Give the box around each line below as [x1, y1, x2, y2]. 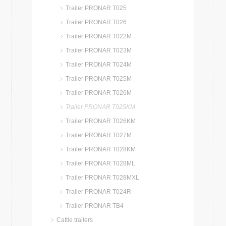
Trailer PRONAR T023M [66, 47, 132, 54]
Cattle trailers [56, 216, 93, 223]
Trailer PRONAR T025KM [66, 103, 135, 110]
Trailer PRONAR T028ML [66, 160, 135, 167]
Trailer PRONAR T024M [66, 61, 132, 68]
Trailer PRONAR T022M [66, 33, 132, 40]
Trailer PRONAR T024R [66, 188, 131, 195]
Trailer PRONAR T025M [66, 75, 132, 82]
